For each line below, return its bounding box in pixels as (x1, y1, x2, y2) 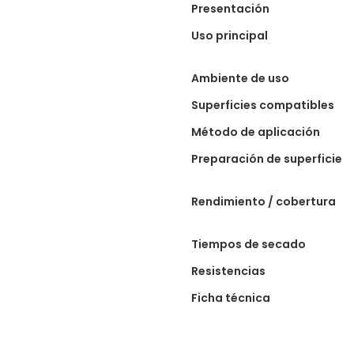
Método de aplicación (191, 123, 320, 140)
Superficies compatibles (191, 96, 334, 113)
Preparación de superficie (191, 150, 342, 167)
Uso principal (191, 27, 268, 43)
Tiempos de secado (191, 235, 306, 252)
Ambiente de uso (191, 70, 289, 86)
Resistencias (191, 262, 265, 279)
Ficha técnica (191, 289, 270, 306)
